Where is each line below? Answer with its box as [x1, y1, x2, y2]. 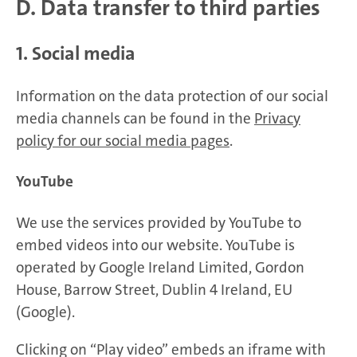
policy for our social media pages [16, 131, 229, 151]
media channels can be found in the [16, 108, 254, 129]
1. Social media [16, 41, 135, 67]
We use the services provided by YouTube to [16, 212, 301, 233]
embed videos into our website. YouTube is [16, 234, 295, 255]
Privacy [254, 108, 300, 129]
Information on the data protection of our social [16, 86, 328, 107]
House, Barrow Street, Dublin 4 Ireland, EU [16, 279, 292, 300]
